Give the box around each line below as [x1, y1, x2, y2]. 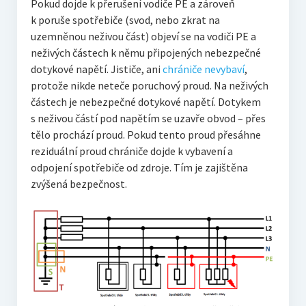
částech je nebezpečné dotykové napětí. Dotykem [30, 94, 261, 109]
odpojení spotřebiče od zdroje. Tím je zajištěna [30, 160, 248, 174]
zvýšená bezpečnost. [30, 176, 127, 191]
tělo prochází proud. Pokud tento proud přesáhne [30, 127, 261, 141]
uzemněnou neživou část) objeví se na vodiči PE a [30, 29, 256, 43]
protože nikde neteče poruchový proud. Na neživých [30, 78, 268, 92]
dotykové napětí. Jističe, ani [30, 61, 163, 76]
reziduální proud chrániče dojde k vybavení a [30, 143, 233, 158]
